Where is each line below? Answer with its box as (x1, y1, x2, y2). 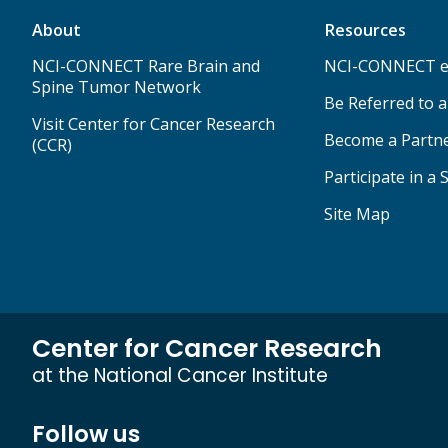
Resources (323, 18, 406, 41)
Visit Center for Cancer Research (32, 112, 275, 135)
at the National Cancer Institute (32, 361, 328, 389)
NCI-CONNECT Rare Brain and (32, 54, 260, 77)
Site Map (323, 202, 390, 225)
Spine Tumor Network (32, 75, 201, 98)
